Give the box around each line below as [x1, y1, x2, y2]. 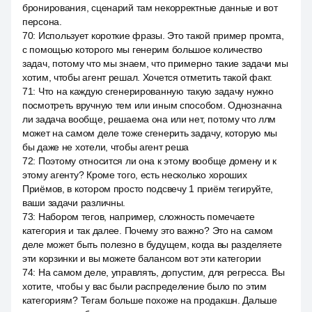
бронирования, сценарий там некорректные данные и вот [22, 2, 278, 13]
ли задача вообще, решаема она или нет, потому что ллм [22, 114, 276, 125]
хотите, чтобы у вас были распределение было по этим [22, 281, 267, 292]
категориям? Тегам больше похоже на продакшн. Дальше [22, 295, 277, 306]
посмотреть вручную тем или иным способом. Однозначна [22, 100, 282, 111]
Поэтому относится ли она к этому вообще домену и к [38, 155, 276, 166]
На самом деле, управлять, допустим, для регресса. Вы [38, 267, 285, 278]
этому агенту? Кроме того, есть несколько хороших [22, 169, 247, 180]
